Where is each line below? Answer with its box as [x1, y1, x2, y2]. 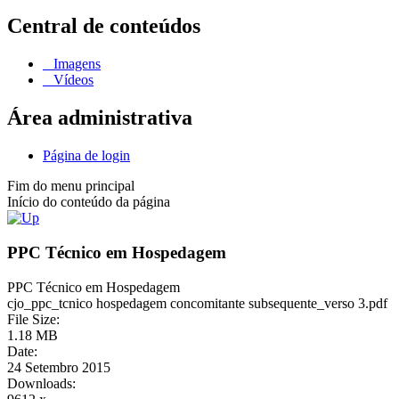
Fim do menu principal [7, 178, 134, 194]
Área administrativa [7, 106, 192, 130]
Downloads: [7, 375, 76, 391]
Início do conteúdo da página [7, 194, 170, 210]
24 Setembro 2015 [7, 359, 110, 375]
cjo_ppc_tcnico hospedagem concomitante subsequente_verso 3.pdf [7, 295, 387, 311]
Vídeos [50, 72, 94, 88]
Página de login [43, 148, 130, 164]
